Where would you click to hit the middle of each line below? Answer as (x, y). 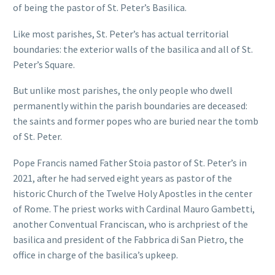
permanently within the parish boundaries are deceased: (130, 106)
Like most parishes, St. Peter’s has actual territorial (121, 33)
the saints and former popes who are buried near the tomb (136, 121)
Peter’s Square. (44, 64)
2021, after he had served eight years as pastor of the (122, 178)
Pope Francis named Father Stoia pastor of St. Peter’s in (130, 163)
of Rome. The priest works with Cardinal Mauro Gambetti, (134, 209)
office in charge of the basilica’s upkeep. (95, 255)
